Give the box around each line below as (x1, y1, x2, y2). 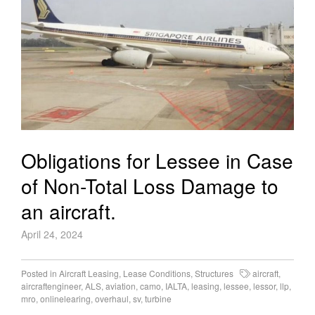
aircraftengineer (21, 280, 81, 292)
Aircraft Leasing (59, 267, 119, 280)
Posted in (21, 267, 59, 280)
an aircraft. (21, 197, 116, 226)
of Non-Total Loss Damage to (21, 172, 278, 200)
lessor (253, 280, 276, 292)
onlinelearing (40, 292, 91, 305)
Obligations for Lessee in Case (21, 146, 293, 175)
